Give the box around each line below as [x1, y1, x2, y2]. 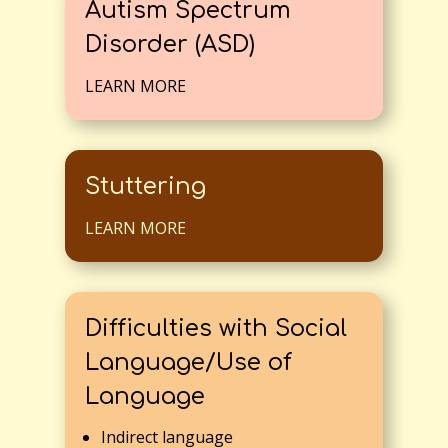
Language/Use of [84, 350, 292, 376]
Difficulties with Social [84, 316, 347, 342]
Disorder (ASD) [84, 32, 255, 58]
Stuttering [84, 174, 206, 200]
